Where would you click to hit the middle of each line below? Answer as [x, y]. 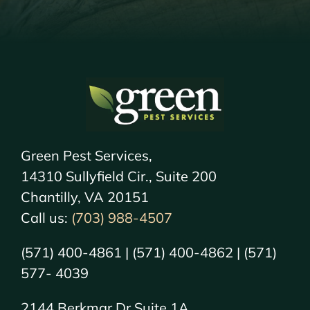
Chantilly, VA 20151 [84, 197]
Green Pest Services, [86, 156]
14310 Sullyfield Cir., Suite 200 [118, 176]
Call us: [46, 218]
